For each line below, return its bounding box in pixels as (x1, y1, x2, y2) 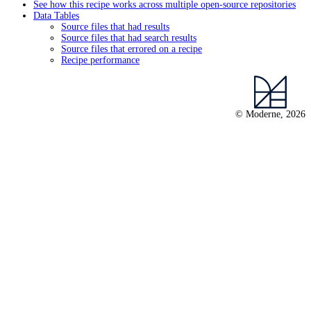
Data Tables (33, 10, 79, 21)
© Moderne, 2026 (235, 108, 305, 119)
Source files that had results (61, 21, 169, 32)
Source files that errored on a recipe (61, 43, 202, 54)
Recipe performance (61, 54, 140, 65)
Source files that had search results (61, 32, 196, 43)
